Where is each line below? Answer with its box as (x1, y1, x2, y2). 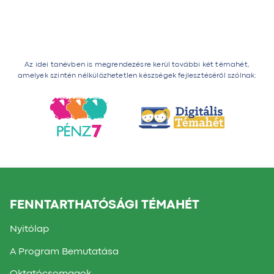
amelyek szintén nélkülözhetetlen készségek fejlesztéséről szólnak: (17, 72, 257, 79)
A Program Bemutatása (10, 247, 119, 256)
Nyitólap (10, 225, 49, 234)
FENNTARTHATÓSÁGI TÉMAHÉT (10, 199, 199, 212)
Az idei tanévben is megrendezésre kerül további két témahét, (24, 61, 250, 68)
